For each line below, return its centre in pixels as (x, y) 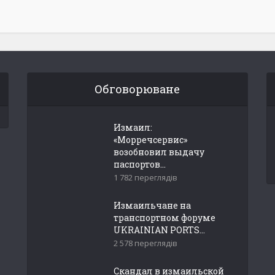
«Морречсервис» (150, 140)
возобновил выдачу (159, 152)
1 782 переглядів (145, 177)
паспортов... (139, 164)
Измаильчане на (152, 205)
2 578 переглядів (145, 243)
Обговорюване (137, 89)
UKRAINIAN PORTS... (159, 230)
